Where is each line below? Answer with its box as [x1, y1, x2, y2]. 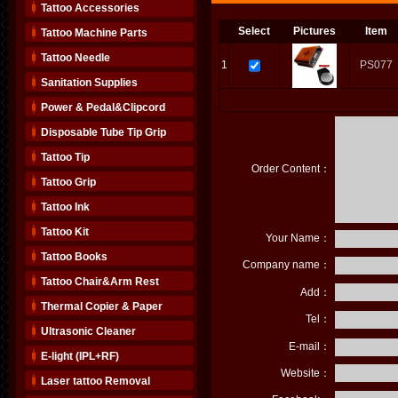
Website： [281, 367, 330, 379]
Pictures [293, 25, 336, 37]
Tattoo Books [41, 251, 107, 263]
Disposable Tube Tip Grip [41, 126, 166, 139]
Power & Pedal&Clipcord [41, 101, 165, 114]
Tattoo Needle [41, 52, 110, 64]
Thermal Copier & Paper [41, 300, 163, 313]
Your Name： [266, 232, 330, 244]
